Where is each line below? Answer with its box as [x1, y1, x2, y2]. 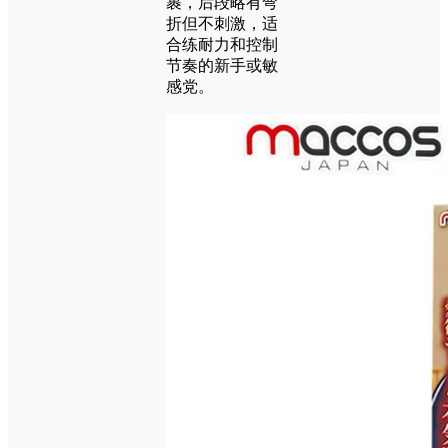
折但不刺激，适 [166, 15, 278, 33]
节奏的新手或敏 [166, 57, 278, 75]
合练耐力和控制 [166, 36, 278, 54]
